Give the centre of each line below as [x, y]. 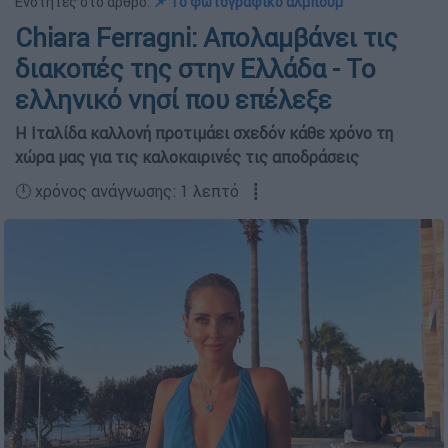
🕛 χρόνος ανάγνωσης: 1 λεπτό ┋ [138, 191]
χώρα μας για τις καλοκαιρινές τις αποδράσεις [187, 157]
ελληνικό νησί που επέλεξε [173, 100]
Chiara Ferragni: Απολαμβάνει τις [206, 38]
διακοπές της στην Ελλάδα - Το [195, 69]
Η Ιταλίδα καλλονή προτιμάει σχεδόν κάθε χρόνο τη [204, 133]
